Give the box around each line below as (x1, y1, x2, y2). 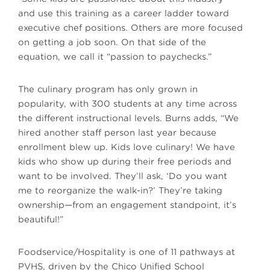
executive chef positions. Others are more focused (18, 23, 243, 33)
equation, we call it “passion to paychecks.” (18, 52, 212, 62)
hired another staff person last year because (18, 128, 216, 138)
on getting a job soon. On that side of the (18, 37, 206, 48)
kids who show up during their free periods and (18, 157, 231, 167)
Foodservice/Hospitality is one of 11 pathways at (18, 247, 235, 257)
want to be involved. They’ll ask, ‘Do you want (18, 171, 227, 181)
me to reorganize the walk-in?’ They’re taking (18, 186, 222, 196)
